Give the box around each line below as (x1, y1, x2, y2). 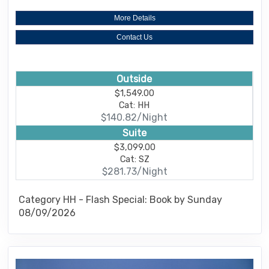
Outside (116, 73, 152, 85)
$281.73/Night (101, 166, 168, 178)
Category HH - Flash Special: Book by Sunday (19, 193, 222, 205)
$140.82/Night (101, 112, 168, 124)
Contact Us (116, 32, 153, 41)
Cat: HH (119, 100, 150, 111)
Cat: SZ (119, 154, 150, 165)
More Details (113, 13, 156, 22)
